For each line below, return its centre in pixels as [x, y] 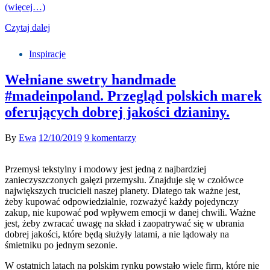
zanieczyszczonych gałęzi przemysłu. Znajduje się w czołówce [124, 180]
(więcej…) [25, 7]
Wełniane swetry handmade [90, 80]
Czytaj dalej [27, 28]
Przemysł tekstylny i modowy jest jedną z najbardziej [105, 169]
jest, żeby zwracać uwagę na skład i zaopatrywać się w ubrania [124, 224]
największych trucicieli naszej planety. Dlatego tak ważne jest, [123, 191]
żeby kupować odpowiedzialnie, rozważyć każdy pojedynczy [122, 202]
